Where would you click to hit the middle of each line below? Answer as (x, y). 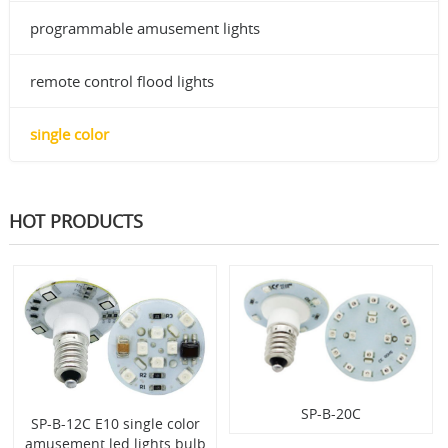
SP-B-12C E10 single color (115, 423)
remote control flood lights (121, 81)
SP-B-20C (331, 413)
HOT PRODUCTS (75, 221)
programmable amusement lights (144, 28)
